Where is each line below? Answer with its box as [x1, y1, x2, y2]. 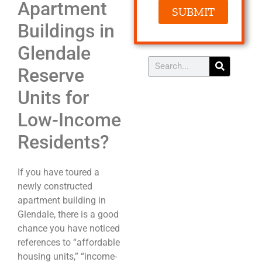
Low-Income [18, 108, 121, 131]
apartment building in [18, 194, 106, 206]
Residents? [18, 130, 109, 153]
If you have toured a [18, 166, 99, 178]
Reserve [18, 64, 84, 87]
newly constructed [18, 180, 92, 192]
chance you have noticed [18, 222, 120, 234]
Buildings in [18, 19, 115, 42]
